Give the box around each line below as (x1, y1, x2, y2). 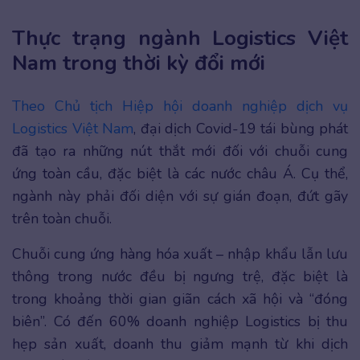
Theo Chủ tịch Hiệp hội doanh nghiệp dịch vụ (12, 96, 348, 117)
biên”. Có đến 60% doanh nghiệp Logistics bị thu (12, 312, 348, 332)
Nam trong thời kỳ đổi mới (12, 49, 265, 78)
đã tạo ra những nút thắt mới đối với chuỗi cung (12, 141, 348, 162)
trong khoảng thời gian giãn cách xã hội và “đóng (12, 289, 348, 309)
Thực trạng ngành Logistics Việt (12, 24, 348, 53)
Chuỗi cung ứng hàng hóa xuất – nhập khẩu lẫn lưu (12, 244, 348, 264)
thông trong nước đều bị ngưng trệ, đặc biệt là (12, 267, 348, 287)
